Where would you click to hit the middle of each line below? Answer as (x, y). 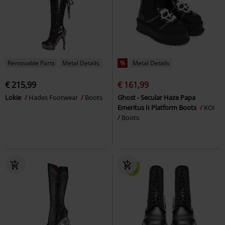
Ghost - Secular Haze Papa (156, 97)
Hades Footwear (54, 97)
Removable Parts (31, 63)
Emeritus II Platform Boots (158, 107)
